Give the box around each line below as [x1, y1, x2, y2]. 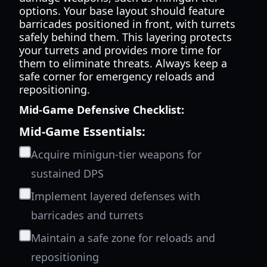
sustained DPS [31, 166, 104, 181]
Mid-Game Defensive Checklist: [19, 103, 184, 117]
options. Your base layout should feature [19, 4, 225, 18]
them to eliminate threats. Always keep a [19, 56, 227, 70]
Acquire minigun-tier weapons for [31, 147, 201, 162]
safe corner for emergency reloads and [19, 69, 215, 83]
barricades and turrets [31, 208, 144, 222]
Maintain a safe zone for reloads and [31, 231, 215, 245]
